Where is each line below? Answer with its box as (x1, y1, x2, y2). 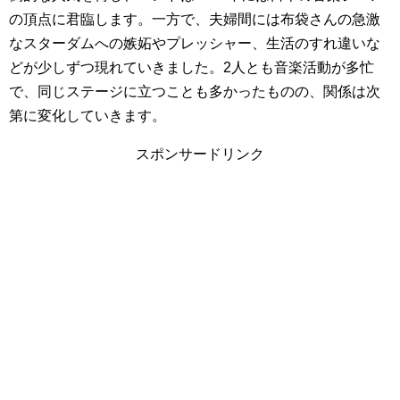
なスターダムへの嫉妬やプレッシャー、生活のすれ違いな (9, 36, 380, 51)
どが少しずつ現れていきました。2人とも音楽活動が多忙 (9, 60, 374, 75)
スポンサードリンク (136, 146, 264, 162)
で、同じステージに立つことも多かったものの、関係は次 (9, 84, 380, 99)
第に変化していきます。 (9, 108, 166, 123)
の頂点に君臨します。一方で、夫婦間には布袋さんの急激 (9, 12, 380, 27)
